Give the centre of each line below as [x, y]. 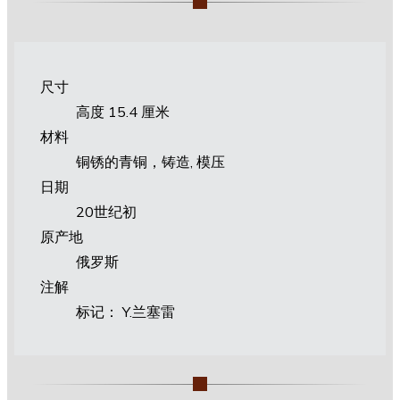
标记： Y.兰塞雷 [125, 311]
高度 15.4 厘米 [122, 111]
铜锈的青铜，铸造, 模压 [150, 161]
